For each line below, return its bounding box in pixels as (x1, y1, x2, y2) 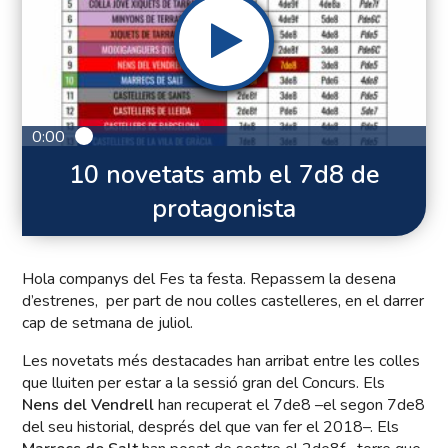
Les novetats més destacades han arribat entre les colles (22, 350, 421, 373)
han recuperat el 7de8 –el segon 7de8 (154, 394, 426, 417)
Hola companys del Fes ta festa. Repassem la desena (22, 268, 397, 291)
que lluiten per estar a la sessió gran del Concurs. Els (22, 372, 386, 395)
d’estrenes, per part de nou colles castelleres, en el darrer (22, 290, 425, 313)
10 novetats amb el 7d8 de (68, 158, 380, 193)
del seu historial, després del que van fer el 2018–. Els (22, 416, 400, 439)
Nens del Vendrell (22, 394, 155, 417)
